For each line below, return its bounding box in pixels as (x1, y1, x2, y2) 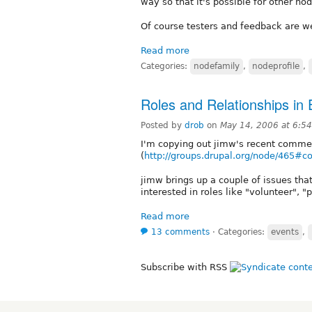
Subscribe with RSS (141, 261, 230, 272)
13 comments (151, 226, 210, 237)
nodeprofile (252, 61, 299, 71)
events (271, 226, 299, 237)
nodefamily (194, 61, 240, 71)
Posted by (141, 120, 185, 130)
